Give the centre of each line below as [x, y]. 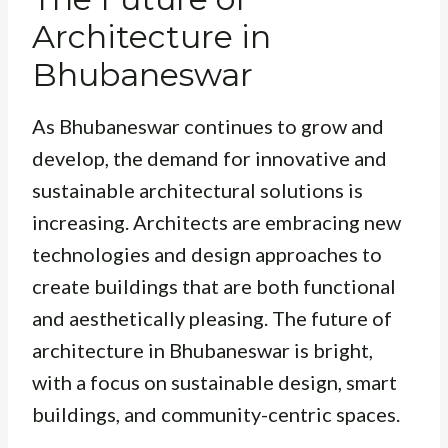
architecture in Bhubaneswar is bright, [202, 350]
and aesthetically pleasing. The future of [212, 318]
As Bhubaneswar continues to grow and [208, 126]
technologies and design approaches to [207, 254]
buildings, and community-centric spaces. [216, 414]
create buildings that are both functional [214, 286]
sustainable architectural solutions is [197, 190]
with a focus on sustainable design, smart [214, 382]
